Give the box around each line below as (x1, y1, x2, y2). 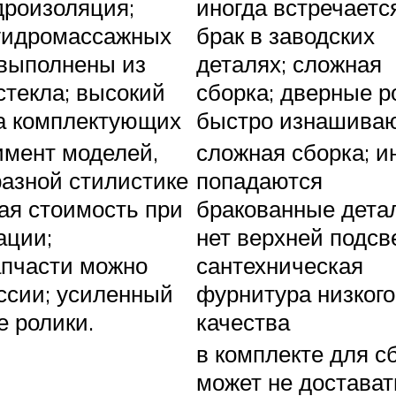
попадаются (196, 166, 323, 195)
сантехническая (196, 251, 363, 280)
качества (196, 308, 290, 337)
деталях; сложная (196, 49, 382, 79)
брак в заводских (196, 21, 375, 50)
